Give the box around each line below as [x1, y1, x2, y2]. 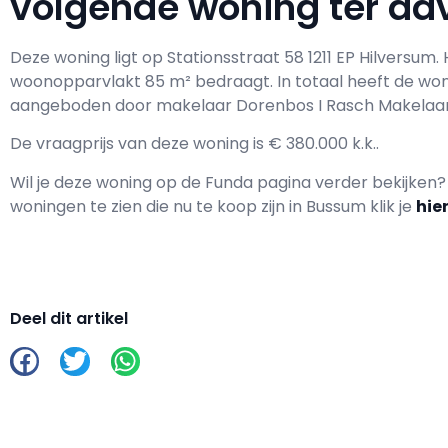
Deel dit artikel [10, 306, 128, 330]
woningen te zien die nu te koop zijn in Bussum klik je [10, 194, 416, 218]
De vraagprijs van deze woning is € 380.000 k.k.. [10, 132, 379, 156]
